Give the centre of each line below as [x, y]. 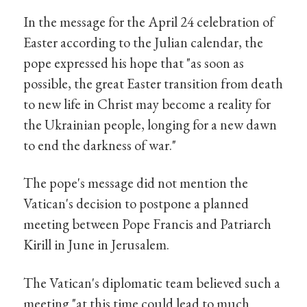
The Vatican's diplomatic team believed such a [152, 283]
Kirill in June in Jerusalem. [97, 245]
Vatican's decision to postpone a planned [136, 204]
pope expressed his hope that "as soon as [134, 62]
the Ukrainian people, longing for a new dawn [150, 124]
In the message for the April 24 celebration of [149, 21]
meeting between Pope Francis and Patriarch [148, 224]
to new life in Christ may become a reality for [147, 103]
